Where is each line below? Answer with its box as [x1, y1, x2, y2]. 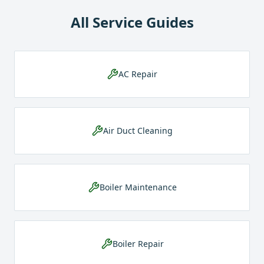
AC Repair [118, 68, 157, 80]
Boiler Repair [112, 238, 164, 249]
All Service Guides [70, 12, 194, 32]
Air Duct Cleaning [103, 125, 173, 136]
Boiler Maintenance [99, 181, 177, 193]
